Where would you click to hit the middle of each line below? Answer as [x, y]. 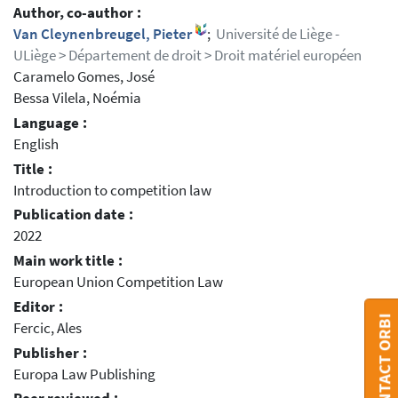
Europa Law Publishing [84, 374]
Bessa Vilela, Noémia [77, 99]
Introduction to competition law [112, 190]
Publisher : [50, 353]
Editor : [38, 306]
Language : [50, 123]
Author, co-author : [77, 13]
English [36, 144]
